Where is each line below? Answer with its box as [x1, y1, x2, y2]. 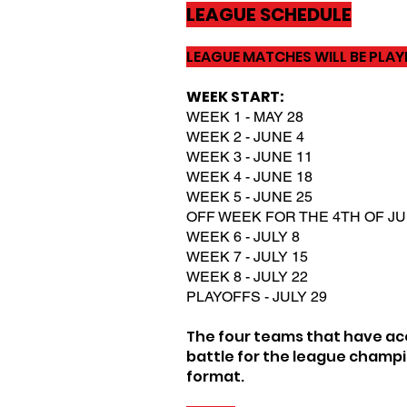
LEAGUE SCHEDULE [186, 2, 352, 27]
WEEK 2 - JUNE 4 [186, 128, 304, 145]
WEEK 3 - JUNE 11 [186, 148, 313, 165]
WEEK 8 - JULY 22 [186, 268, 308, 285]
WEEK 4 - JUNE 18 [186, 168, 313, 185]
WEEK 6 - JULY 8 [186, 228, 300, 245]
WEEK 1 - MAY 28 [186, 108, 303, 125]
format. [186, 366, 244, 387]
